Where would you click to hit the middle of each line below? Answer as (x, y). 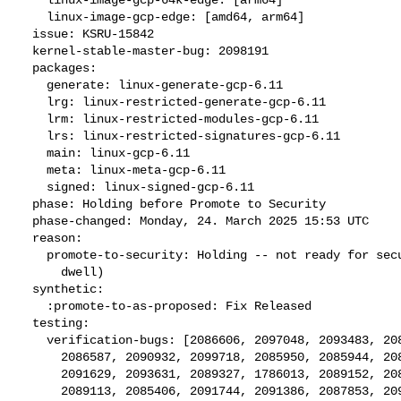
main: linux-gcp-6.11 (32, 153)
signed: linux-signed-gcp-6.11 (32, 187)
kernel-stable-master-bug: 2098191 (25, 51)
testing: (25, 323)
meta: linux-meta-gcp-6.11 (32, 170)
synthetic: (25, 289)
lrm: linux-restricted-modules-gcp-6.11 (32, 119)
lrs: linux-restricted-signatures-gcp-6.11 (32, 136)
